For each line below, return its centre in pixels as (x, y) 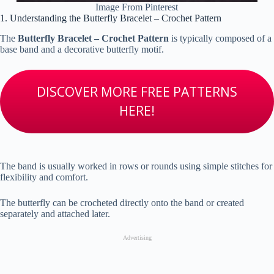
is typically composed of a (220, 38)
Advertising (137, 237)
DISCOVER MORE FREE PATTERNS (137, 91)
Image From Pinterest (137, 7)
